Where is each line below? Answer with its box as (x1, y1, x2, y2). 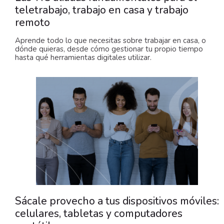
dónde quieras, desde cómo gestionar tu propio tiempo (15, 44, 203, 54)
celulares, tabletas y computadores (15, 206, 182, 221)
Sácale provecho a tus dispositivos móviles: (15, 194, 219, 208)
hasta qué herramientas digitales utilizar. (15, 52, 151, 63)
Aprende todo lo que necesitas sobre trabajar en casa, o (15, 35, 206, 46)
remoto (15, 15, 50, 30)
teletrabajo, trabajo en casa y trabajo (15, 3, 188, 17)
